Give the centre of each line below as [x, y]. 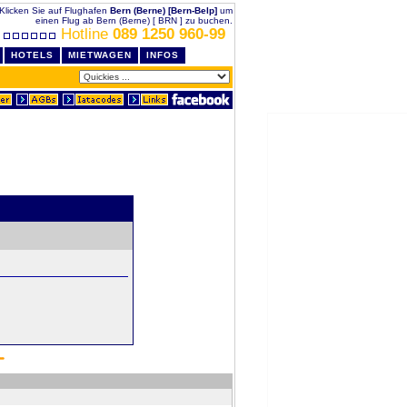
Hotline [84, 34]
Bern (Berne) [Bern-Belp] [164, 10]
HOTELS [32, 55]
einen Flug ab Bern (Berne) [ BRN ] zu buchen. [134, 20]
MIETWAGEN [100, 55]
